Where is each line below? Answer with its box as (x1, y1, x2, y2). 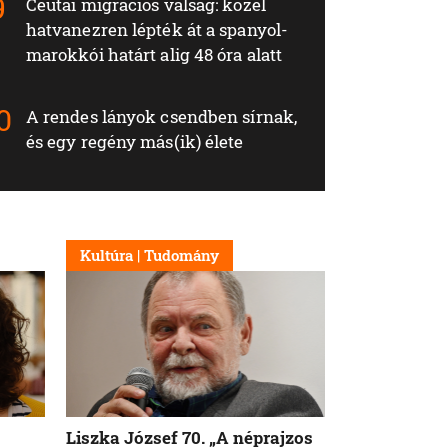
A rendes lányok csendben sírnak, (25, 104, 298, 128)
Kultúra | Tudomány (80, 244, 219, 265)
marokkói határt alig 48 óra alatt (25, 42, 283, 66)
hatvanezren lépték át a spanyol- (25, 17, 289, 41)
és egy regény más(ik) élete (25, 129, 244, 153)
